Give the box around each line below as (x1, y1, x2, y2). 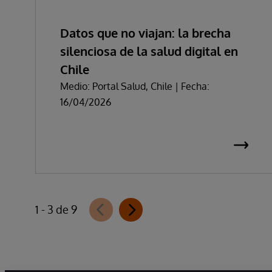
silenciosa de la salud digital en (60, 42, 238, 59)
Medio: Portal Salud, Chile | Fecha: (60, 80, 209, 92)
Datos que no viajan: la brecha (60, 24, 231, 41)
